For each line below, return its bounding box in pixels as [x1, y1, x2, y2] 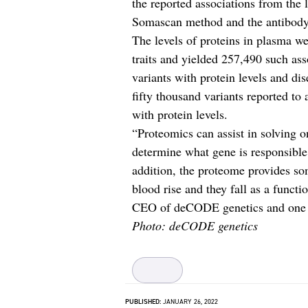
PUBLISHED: [125, 297, 161, 306]
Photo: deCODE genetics [132, 217, 258, 234]
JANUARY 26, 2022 [161, 297, 218, 306]
